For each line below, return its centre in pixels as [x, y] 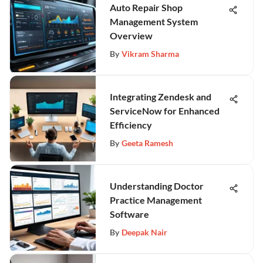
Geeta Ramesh [147, 143]
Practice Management [156, 200]
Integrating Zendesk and [161, 97]
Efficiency [131, 125]
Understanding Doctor [157, 186]
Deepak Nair [144, 232]
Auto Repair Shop [146, 7]
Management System [154, 21]
